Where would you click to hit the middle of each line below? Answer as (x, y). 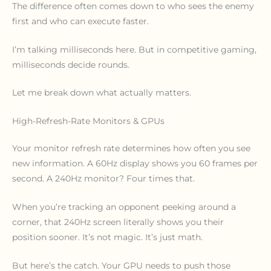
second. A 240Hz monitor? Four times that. (103, 179)
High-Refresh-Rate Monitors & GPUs (88, 121)
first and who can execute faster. (80, 21)
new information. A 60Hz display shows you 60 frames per (135, 164)
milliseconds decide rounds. (71, 64)
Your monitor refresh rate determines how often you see (131, 149)
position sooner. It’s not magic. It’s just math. (107, 237)
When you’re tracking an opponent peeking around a (124, 207)
